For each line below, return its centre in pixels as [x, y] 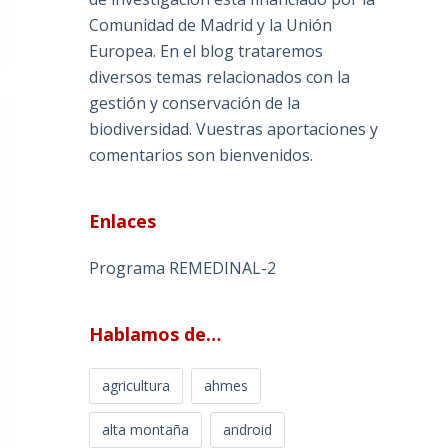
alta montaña [146, 430]
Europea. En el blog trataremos [206, 51]
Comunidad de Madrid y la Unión [211, 25]
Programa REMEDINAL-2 [183, 268]
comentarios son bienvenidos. [201, 155]
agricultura [136, 386]
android [248, 430]
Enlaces [123, 221]
